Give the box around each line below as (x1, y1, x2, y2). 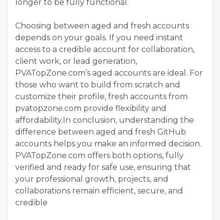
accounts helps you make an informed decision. (15, 138, 201, 148)
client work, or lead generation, (15, 56, 137, 66)
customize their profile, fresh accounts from (15, 91, 188, 101)
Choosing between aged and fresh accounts (15, 21, 189, 30)
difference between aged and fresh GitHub (15, 127, 186, 137)
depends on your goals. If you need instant (15, 32, 183, 42)
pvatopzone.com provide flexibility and (15, 103, 166, 113)
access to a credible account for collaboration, (15, 44, 194, 54)
